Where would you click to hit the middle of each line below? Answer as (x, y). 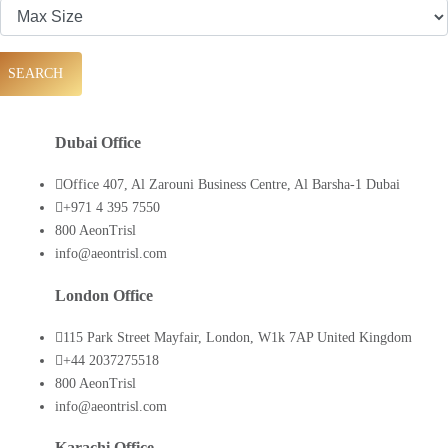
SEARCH (33, 74)
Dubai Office (98, 142)
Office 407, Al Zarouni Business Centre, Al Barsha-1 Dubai (231, 185)
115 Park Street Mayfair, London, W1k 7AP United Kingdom (237, 337)
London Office (104, 295)
